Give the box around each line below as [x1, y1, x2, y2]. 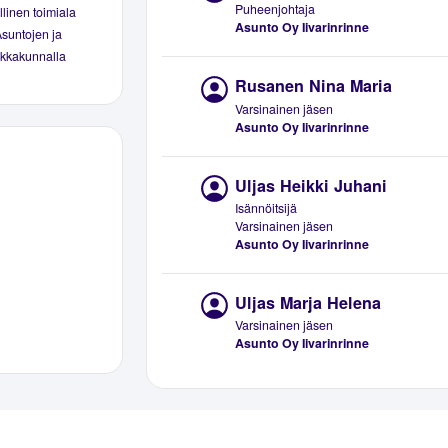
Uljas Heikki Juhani [235, 173, 388, 197]
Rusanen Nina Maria [235, 74, 393, 98]
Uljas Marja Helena [235, 290, 382, 314]
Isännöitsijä [235, 198, 298, 217]
